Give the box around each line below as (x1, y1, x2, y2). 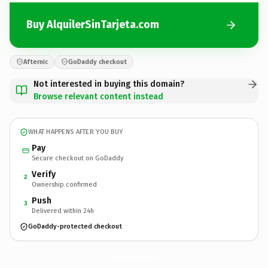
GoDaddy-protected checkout (28, 223, 122, 230)
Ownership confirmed (32, 180, 97, 188)
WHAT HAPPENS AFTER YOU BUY (28, 128, 123, 136)
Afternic (23, 57, 48, 66)
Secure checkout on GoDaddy (32, 154, 123, 162)
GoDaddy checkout (68, 57, 127, 66)
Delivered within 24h (32, 206, 94, 215)
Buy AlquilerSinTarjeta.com (26, 18, 159, 31)
